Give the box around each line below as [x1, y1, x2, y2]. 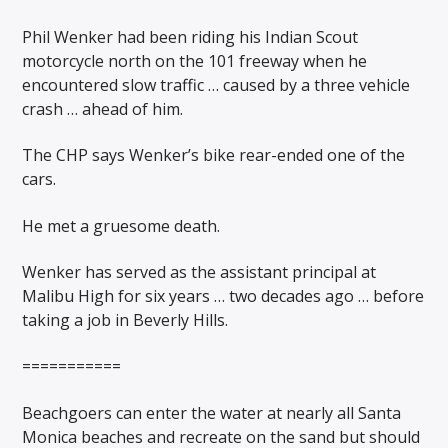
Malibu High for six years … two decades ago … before [22, 285, 425, 307]
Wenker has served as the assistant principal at [22, 261, 377, 283]
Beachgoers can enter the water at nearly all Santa [22, 401, 402, 424]
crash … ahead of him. [22, 97, 184, 120]
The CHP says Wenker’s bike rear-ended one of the [22, 144, 406, 167]
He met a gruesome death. [22, 214, 221, 237]
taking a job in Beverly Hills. [22, 309, 229, 331]
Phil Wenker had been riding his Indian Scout [22, 25, 359, 48]
